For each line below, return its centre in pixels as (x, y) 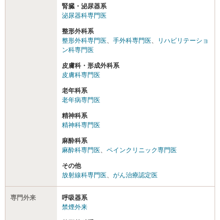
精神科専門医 (81, 125)
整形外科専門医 (84, 40)
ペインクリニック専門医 (142, 150)
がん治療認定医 (135, 175)
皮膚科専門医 (81, 75)
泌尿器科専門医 (84, 15)
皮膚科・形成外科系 (91, 65)
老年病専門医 (81, 100)
